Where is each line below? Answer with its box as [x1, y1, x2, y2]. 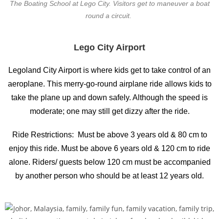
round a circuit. [86, 12, 133, 20]
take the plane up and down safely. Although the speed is [11, 93, 208, 102]
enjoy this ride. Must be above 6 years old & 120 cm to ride [9, 144, 210, 153]
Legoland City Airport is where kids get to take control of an [8, 66, 211, 74]
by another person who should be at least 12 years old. [15, 172, 204, 180]
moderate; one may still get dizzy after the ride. [29, 107, 190, 115]
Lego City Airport [74, 43, 145, 52]
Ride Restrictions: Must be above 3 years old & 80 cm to [12, 131, 207, 139]
